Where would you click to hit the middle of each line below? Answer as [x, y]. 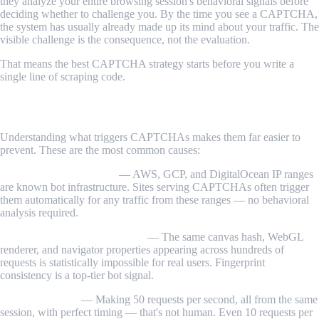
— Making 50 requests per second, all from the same [198, 299]
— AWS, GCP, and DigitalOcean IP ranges [215, 174]
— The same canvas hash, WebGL [224, 236]
